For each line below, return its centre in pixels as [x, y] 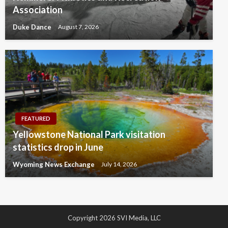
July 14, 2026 [119, 164]
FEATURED [36, 119]
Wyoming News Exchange [54, 165]
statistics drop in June [58, 147]
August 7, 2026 [78, 27]
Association [38, 10]
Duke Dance [33, 27]
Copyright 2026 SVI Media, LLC [114, 218]
